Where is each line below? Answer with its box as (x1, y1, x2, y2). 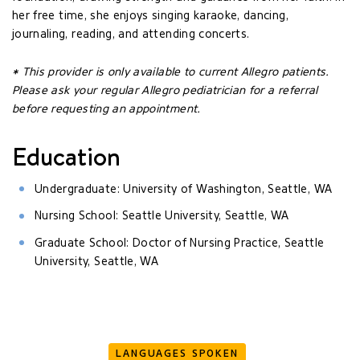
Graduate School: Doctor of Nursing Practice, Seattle (35, 235, 325, 250)
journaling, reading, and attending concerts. (12, 27, 250, 41)
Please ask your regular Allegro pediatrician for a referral (12, 84, 318, 98)
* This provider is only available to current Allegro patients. (12, 65, 329, 80)
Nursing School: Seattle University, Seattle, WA (35, 209, 289, 223)
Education (12, 138, 121, 174)
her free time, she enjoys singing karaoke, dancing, (12, 8, 288, 22)
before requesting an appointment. (12, 102, 201, 117)
